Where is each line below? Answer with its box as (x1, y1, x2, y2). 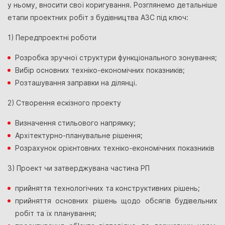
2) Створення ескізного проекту (8, 98, 121, 107)
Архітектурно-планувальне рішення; (15, 131, 143, 140)
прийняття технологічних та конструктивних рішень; (15, 184, 200, 193)
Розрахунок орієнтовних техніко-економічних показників (15, 144, 214, 153)
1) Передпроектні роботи (8, 33, 96, 42)
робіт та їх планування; (15, 209, 96, 218)
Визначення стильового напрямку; (15, 119, 136, 128)
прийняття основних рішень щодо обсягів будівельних (15, 196, 217, 205)
